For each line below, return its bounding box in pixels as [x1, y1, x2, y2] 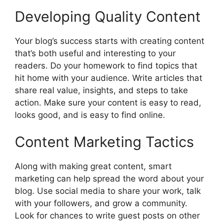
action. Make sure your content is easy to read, [15, 97, 201, 108]
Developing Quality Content [15, 7, 201, 25]
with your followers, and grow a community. [15, 198, 187, 209]
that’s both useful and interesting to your [15, 48, 176, 58]
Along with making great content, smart [15, 161, 172, 172]
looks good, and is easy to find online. [15, 110, 165, 120]
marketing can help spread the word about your [15, 174, 204, 184]
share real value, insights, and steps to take [15, 85, 188, 95]
